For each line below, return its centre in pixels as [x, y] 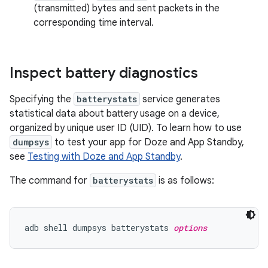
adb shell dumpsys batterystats [99, 228]
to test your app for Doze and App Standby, [148, 142]
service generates [180, 99]
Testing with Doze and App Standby [104, 157]
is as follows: [185, 181]
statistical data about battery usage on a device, [115, 114]
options [190, 228]
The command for [50, 181]
